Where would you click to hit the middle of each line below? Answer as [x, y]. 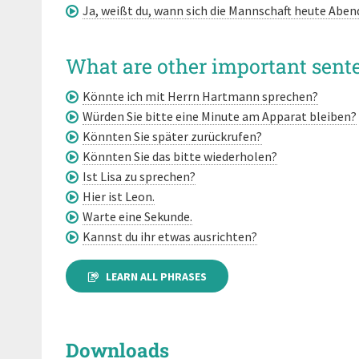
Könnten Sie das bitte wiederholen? [180, 156]
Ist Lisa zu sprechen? [139, 176]
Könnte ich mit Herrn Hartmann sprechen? [200, 96]
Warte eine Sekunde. [137, 216]
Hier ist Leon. [119, 196]
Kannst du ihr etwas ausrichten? [170, 236]
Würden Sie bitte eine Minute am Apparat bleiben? [220, 116]
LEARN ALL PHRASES [156, 276]
